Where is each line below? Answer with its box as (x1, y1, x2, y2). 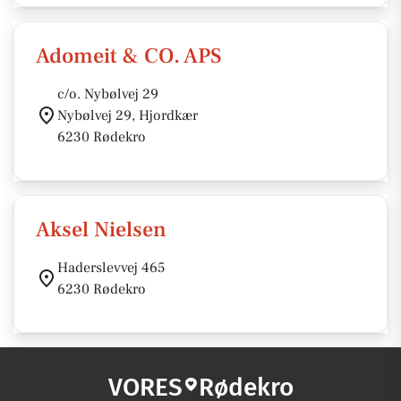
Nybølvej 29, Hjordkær (57, 107, 198, 124)
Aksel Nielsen (36, 216, 166, 243)
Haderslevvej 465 (57, 259, 165, 277)
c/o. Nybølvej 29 (57, 85, 158, 103)
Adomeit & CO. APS (36, 42, 222, 70)
